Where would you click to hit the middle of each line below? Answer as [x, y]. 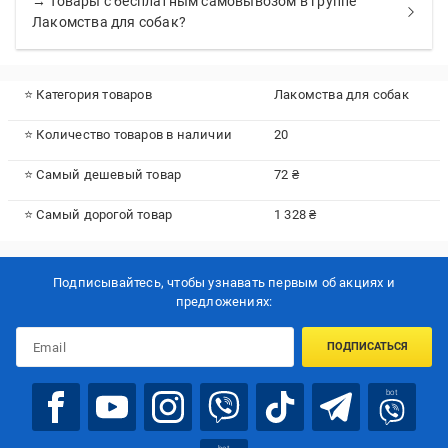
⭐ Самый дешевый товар [103, 174]
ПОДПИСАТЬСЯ [367, 347]
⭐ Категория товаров [88, 94]
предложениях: [224, 302]
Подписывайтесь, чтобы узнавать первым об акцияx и [224, 283]
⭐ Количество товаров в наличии [128, 134]
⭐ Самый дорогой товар [98, 214]
